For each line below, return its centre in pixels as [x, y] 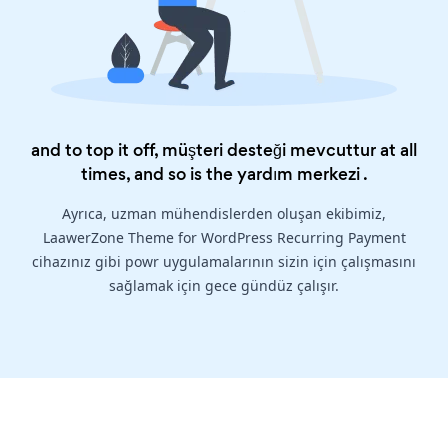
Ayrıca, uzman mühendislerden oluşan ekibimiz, [224, 214]
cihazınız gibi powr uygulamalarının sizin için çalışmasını [224, 262]
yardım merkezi [298, 174]
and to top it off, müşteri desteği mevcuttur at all [224, 150]
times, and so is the [158, 174]
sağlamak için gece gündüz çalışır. [224, 286]
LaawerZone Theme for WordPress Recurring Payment [224, 238]
